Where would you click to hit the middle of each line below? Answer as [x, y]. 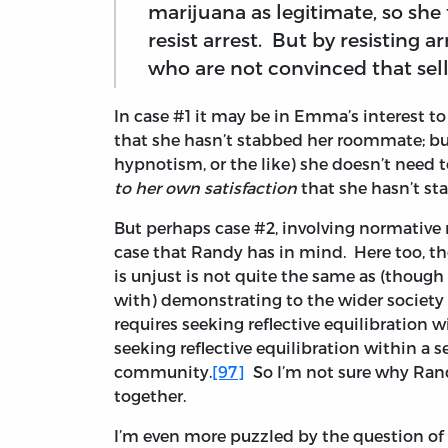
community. [163, 372]
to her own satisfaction [205, 188]
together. [150, 396]
